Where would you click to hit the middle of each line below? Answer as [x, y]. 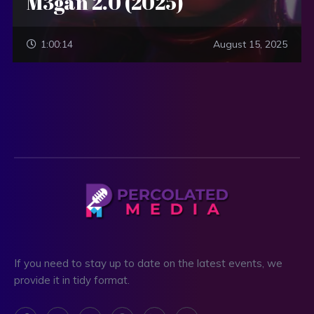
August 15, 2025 [251, 44]
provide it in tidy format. [72, 280]
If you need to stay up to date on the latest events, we [148, 264]
